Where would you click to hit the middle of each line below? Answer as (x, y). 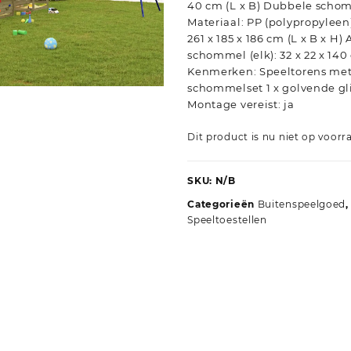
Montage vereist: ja (241, 104)
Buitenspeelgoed (302, 204)
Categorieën (223, 204)
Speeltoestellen (227, 220)
